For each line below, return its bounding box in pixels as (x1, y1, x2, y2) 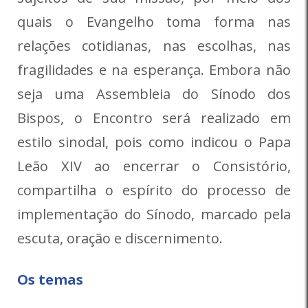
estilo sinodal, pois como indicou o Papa (17, 132, 291, 151)
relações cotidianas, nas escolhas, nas (17, 36, 291, 55)
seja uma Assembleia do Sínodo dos (17, 84, 291, 103)
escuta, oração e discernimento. (17, 228, 223, 247)
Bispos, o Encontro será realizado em (17, 108, 291, 127)
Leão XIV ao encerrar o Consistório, (17, 156, 291, 175)
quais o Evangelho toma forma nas (17, 12, 291, 31)
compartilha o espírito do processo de (17, 180, 291, 199)
